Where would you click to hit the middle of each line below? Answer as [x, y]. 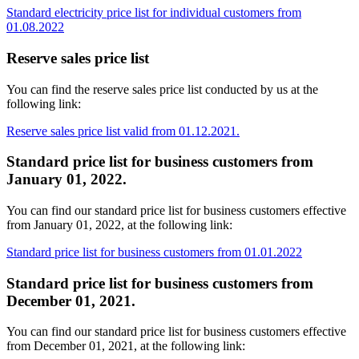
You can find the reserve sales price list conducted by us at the [162, 89]
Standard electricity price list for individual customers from [154, 13]
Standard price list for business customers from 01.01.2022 [154, 252]
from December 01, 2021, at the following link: [126, 346]
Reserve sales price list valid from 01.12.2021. [123, 131]
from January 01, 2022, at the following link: [119, 225]
